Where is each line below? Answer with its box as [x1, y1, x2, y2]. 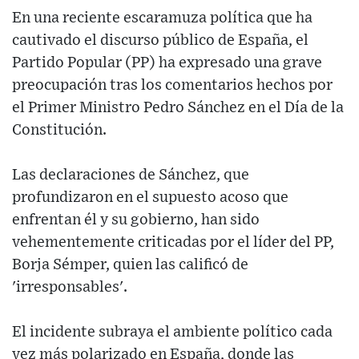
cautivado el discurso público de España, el [12, 32, 309, 48]
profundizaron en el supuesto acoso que [12, 189, 288, 205]
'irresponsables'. [12, 279, 127, 295]
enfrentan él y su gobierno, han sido [12, 212, 260, 228]
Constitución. [12, 122, 107, 138]
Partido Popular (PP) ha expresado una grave [12, 54, 322, 71]
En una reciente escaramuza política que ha [12, 10, 313, 26]
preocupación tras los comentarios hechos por [12, 77, 333, 93]
